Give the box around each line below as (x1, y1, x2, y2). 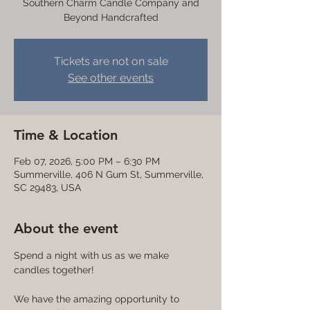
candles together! (14, 264, 97, 275)
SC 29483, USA (14, 182, 81, 193)
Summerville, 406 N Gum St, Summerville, (14, 169, 203, 180)
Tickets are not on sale (53, 55, 168, 68)
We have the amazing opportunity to (14, 293, 182, 304)
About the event (14, 220, 118, 237)
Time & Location (14, 127, 118, 143)
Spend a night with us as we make (14, 250, 172, 261)
